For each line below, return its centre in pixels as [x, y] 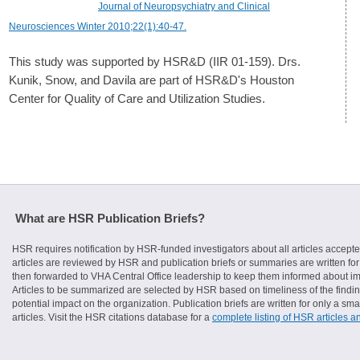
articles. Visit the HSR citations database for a [112, 318]
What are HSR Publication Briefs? [110, 218]
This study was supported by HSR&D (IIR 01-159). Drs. [155, 61]
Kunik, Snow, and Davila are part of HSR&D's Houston [151, 80]
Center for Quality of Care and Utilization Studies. [137, 98]
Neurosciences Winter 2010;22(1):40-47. [98, 27]
